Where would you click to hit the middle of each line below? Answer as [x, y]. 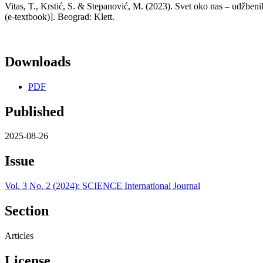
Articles [19, 236]
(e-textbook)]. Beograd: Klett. [60, 16]
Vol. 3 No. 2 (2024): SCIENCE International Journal [102, 186]
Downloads [38, 61]
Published [34, 111]
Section [27, 211]
